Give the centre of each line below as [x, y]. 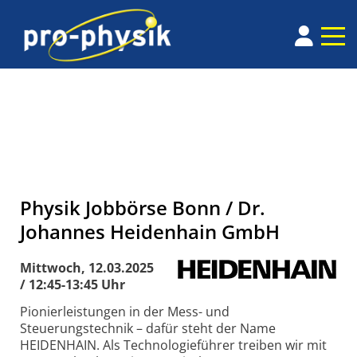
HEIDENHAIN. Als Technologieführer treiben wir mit [173, 345]
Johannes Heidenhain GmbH [150, 232]
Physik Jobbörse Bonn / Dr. [143, 208]
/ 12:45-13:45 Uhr [73, 285]
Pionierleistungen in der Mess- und [125, 312]
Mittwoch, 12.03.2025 [87, 268]
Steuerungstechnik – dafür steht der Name [148, 329]
